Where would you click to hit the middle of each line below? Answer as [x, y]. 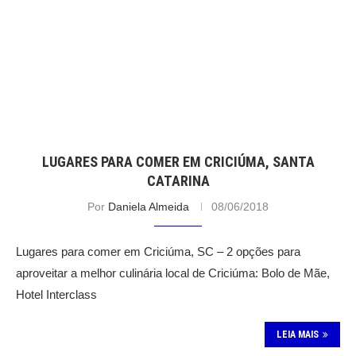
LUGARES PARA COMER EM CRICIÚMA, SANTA [178, 162]
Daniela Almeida [149, 207]
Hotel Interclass [56, 295]
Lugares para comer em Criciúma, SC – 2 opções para [158, 252]
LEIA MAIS [298, 335]
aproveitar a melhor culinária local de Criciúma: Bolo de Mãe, [173, 273]
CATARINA [178, 181]
